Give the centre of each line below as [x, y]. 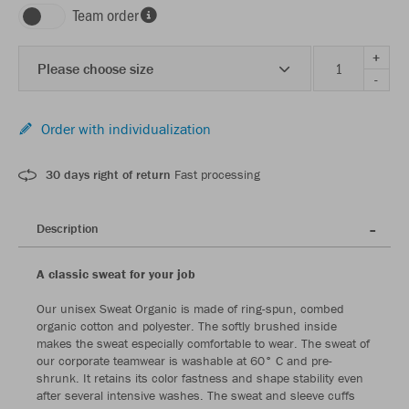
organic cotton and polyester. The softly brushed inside [187, 326]
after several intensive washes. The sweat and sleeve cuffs [196, 396]
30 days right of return [108, 175]
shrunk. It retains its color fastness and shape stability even [200, 378]
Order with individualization [126, 129]
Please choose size [95, 69]
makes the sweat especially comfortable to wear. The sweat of [203, 344]
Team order [106, 15]
